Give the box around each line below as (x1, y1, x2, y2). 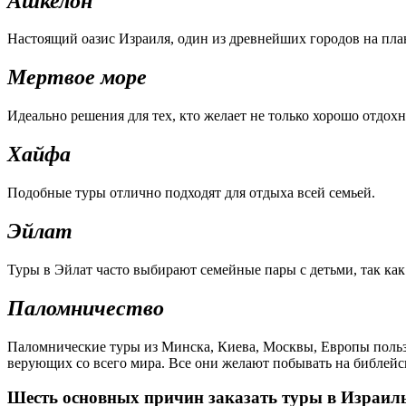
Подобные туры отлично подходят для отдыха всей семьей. (7, 185, 375, 201)
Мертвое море (7, 65, 147, 90)
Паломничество (7, 295, 164, 320)
